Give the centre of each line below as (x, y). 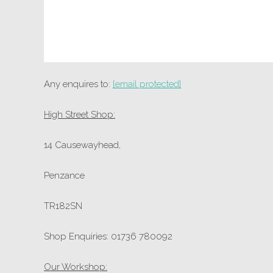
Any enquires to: (78, 84)
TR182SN (63, 206)
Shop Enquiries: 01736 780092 (108, 237)
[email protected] (147, 84)
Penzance (66, 176)
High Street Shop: (80, 115)
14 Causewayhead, (83, 145)
